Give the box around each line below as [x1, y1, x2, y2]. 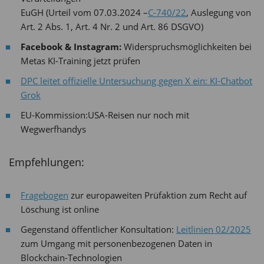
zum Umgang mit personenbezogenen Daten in [21, 237, 212, 249]
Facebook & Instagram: [21, 40, 124, 52]
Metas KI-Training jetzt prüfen [21, 54, 140, 67]
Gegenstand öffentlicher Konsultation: [21, 223, 176, 235]
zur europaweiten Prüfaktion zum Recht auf [68, 189, 247, 201]
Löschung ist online [21, 203, 99, 215]
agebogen [29, 189, 68, 201]
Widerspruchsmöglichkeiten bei [124, 40, 252, 52]
